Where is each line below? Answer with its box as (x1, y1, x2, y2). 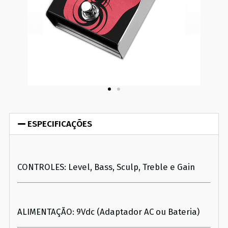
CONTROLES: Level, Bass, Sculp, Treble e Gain (17, 162, 195, 173)
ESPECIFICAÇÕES (27, 119, 93, 130)
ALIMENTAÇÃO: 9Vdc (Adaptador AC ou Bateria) (17, 206, 199, 217)
